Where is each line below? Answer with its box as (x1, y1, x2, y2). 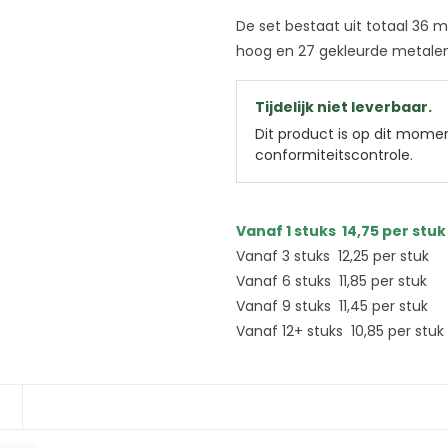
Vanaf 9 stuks (236, 296, 339, 316)
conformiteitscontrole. (255, 145, 413, 165)
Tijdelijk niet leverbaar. (255, 97, 432, 117)
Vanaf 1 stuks (236, 221, 342, 241)
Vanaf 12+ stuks (236, 321, 351, 341)
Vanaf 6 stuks (236, 271, 339, 291)
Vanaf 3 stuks (236, 246, 338, 266)
